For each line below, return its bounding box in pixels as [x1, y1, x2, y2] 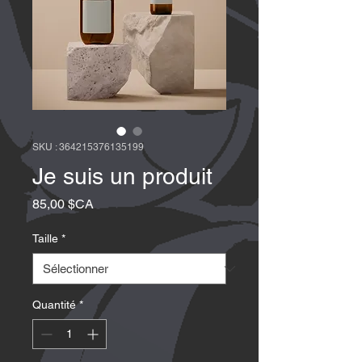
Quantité [32, 298, 76, 311]
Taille [32, 232, 58, 245]
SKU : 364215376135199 [32, 141, 144, 153]
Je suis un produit [32, 163, 213, 189]
